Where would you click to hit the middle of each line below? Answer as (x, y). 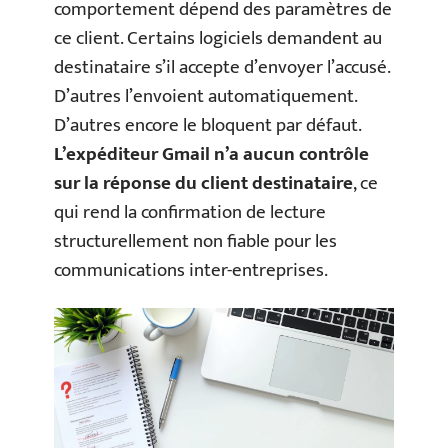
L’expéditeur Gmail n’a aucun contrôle (211, 155)
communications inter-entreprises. (191, 271)
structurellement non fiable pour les (195, 242)
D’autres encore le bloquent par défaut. (207, 126)
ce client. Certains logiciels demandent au (218, 39)
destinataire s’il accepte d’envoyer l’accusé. (222, 68)
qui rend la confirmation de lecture (190, 213)
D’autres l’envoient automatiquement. (205, 97)
